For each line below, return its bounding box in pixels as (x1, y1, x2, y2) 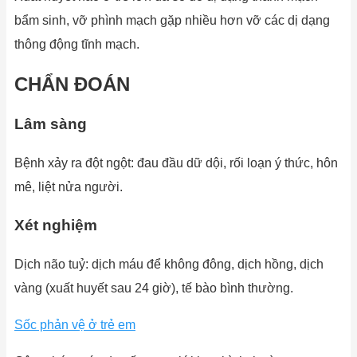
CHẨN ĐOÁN (14, 73, 130, 95)
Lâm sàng (14, 115, 87, 132)
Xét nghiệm (14, 217, 97, 234)
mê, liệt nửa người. (14, 179, 123, 194)
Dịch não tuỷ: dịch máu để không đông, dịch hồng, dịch (14, 257, 324, 272)
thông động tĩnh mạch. (14, 37, 139, 52)
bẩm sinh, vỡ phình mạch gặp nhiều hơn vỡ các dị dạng (14, 14, 330, 28)
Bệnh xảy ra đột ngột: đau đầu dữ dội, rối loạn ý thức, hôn (14, 155, 338, 170)
